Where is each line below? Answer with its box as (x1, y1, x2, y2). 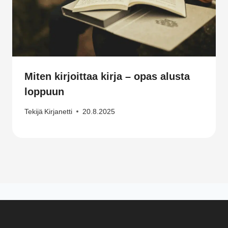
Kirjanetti (44, 107, 73, 116)
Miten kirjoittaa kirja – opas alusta (24, 71, 190, 82)
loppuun (24, 86, 64, 98)
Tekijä (24, 107, 43, 116)
